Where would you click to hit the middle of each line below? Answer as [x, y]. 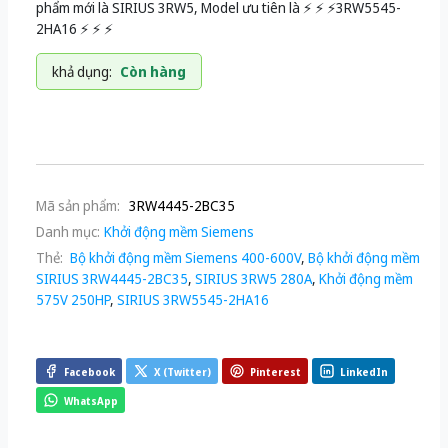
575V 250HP [73, 300]
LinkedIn [364, 371]
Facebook [89, 371]
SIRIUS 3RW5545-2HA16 [193, 300]
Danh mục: [68, 232]
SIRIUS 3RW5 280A [253, 279]
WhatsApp [91, 400]
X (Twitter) [182, 371]
